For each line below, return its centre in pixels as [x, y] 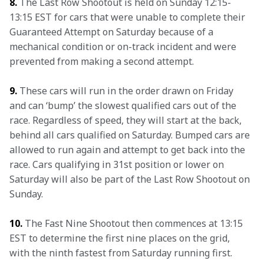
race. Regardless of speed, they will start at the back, [127, 120]
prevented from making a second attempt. [102, 61]
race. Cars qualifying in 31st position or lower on [118, 164]
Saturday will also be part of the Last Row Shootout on [131, 179]
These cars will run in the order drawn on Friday [126, 91]
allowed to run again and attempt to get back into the [128, 150]
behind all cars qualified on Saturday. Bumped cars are [131, 135]
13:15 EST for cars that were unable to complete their [128, 17]
